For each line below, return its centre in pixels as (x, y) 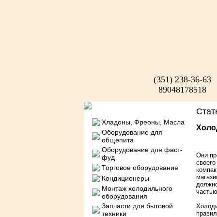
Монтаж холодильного (137, 188)
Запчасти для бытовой (137, 206)
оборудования (124, 196)
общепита (117, 140)
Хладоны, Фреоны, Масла (143, 122)
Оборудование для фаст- (142, 150)
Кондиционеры (125, 178)
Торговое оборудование (140, 168)
